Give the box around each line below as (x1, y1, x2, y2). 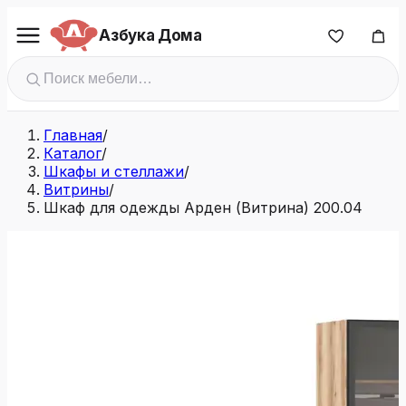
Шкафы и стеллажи (43, 162, 184, 180)
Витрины (43, 180, 109, 198)
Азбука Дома (99, 26, 202, 44)
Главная (43, 126, 102, 144)
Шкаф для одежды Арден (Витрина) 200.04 (43, 198, 362, 217)
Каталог (43, 144, 101, 162)
